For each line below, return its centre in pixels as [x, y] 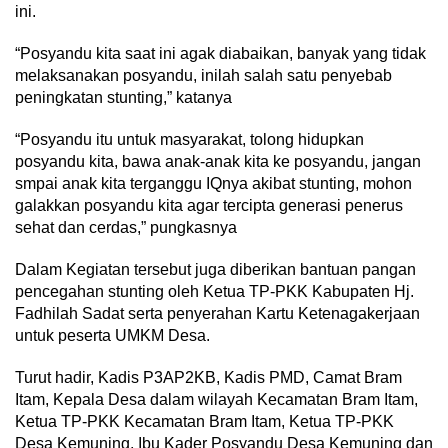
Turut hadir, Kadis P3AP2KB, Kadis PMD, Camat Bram [208, 377]
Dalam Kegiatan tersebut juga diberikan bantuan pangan [215, 269]
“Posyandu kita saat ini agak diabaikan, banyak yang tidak [220, 53]
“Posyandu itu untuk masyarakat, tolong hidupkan [189, 139]
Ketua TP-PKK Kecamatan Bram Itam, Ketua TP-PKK [204, 421]
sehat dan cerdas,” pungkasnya [126, 227]
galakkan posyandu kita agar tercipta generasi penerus [209, 205]
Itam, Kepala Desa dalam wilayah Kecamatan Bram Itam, [216, 399]
